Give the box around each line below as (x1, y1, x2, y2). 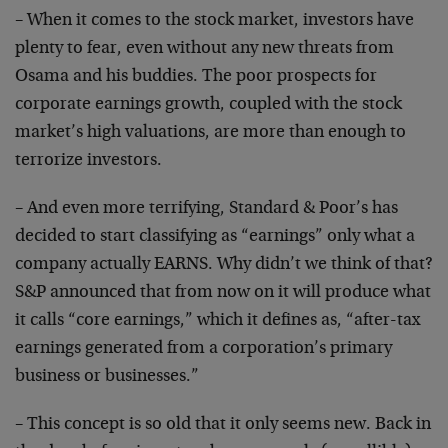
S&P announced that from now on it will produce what (15, 284, 431, 302)
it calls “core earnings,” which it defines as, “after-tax (15, 312, 420, 330)
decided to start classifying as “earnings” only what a (15, 228, 415, 246)
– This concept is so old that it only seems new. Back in (15, 416, 431, 434)
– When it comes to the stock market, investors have (15, 12, 414, 30)
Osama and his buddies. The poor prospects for (15, 68, 377, 86)
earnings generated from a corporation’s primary (15, 340, 392, 358)
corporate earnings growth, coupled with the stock (15, 96, 402, 114)
